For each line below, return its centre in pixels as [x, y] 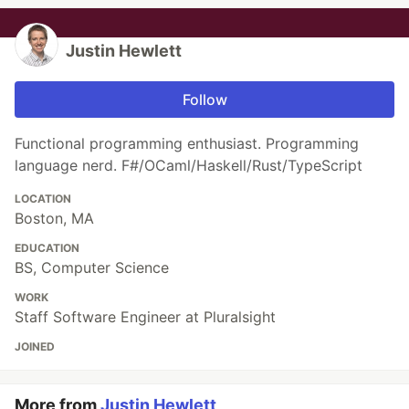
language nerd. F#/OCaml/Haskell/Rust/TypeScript [189, 166]
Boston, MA [54, 219]
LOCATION [43, 199]
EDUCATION [47, 248]
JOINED [35, 347]
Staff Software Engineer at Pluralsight [145, 317]
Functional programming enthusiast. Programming [187, 144]
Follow [204, 100]
